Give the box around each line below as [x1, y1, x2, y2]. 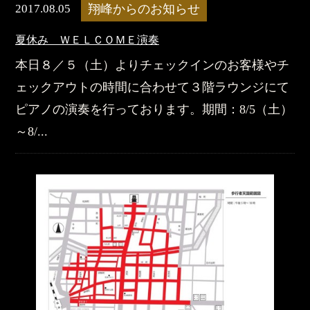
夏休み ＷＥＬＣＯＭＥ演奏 [15, 33, 159, 46]
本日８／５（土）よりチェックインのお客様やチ [15, 57, 289, 72]
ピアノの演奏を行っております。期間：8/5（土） [15, 102, 293, 116]
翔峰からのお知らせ [87, 1, 200, 16]
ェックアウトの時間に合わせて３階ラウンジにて [15, 80, 289, 94]
